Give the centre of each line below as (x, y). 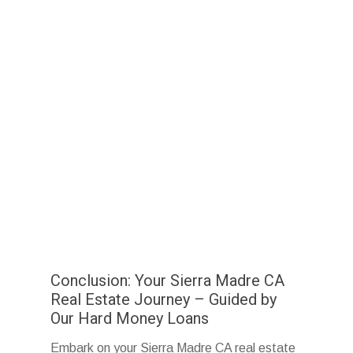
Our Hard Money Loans (130, 319)
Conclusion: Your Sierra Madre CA (168, 281)
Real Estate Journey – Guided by (164, 300)
